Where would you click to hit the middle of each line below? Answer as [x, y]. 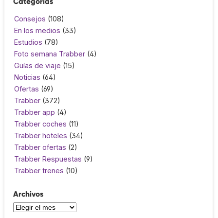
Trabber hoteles [41, 135]
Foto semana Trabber [50, 54]
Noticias [27, 77]
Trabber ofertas [40, 147]
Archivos [28, 194]
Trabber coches [40, 124]
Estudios [28, 42]
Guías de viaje [37, 65]
